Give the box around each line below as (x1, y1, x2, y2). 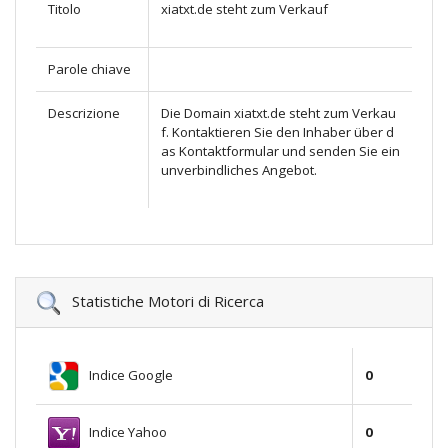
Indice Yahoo (80, 422, 167, 441)
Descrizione (48, 104, 120, 123)
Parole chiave (48, 60, 131, 79)
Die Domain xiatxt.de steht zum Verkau (161, 104, 396, 123)
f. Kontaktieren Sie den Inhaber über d (161, 123, 394, 142)
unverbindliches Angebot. (161, 161, 317, 180)
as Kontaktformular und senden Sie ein (161, 142, 400, 161)
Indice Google (80, 365, 173, 384)
